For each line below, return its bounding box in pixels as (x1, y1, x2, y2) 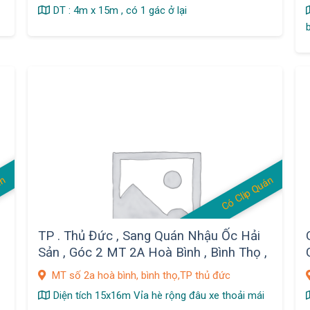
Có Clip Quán (219, 174, 275, 213)
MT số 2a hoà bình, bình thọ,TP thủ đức (48, 268, 230, 282)
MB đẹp (37, 262, 83, 277)
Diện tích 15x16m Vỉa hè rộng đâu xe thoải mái (53, 289, 264, 302)
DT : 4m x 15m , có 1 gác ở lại (53, 4, 187, 17)
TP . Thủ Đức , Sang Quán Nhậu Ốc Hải (37, 228, 260, 244)
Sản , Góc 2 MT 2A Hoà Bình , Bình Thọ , (37, 245, 267, 261)
